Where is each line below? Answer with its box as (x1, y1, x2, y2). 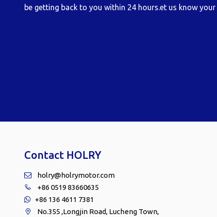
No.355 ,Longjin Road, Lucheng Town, (31, 207, 159, 216)
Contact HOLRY (24, 148, 101, 161)
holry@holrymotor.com (37, 170, 115, 179)
